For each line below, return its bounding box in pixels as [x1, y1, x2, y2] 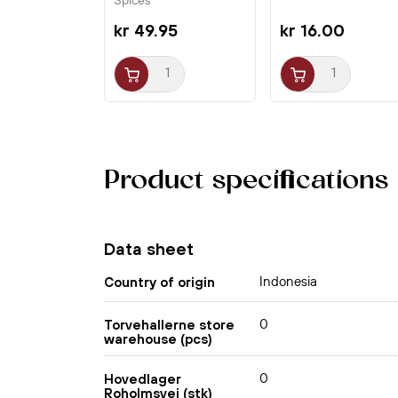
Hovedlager [104, 370, 181, 386]
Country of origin [104, 274, 215, 290]
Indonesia [259, 273, 317, 291]
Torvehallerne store [104, 316, 235, 332]
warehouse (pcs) [104, 330, 212, 346]
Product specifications [104, 168, 388, 196]
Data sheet [104, 239, 194, 259]
